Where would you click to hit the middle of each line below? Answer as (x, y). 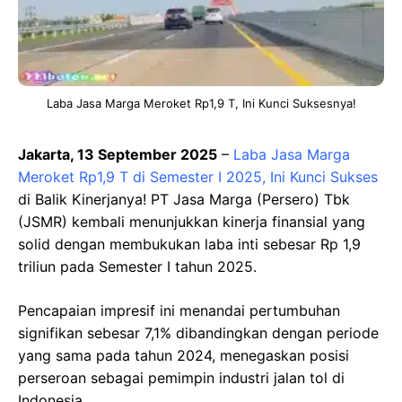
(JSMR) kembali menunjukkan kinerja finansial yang (192, 221)
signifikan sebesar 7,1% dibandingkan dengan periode (198, 332)
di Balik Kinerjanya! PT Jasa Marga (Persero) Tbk (184, 199)
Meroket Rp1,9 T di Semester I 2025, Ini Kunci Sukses (198, 176)
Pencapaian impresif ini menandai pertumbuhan (179, 310)
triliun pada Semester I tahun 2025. (137, 266)
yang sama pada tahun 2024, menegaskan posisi (184, 355)
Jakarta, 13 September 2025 (118, 154)
